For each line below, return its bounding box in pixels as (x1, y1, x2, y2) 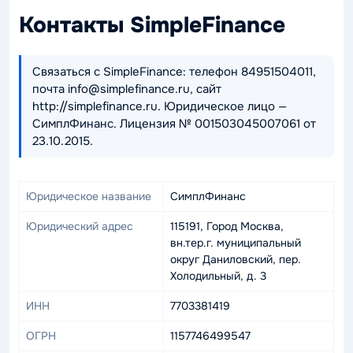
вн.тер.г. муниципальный (170, 236, 301, 250)
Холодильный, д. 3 (170, 269, 266, 283)
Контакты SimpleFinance (19, 11, 285, 39)
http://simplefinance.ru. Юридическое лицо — (32, 98, 287, 114)
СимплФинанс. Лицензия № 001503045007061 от (32, 116, 316, 132)
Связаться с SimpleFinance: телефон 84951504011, (32, 64, 316, 80)
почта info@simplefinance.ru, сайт (32, 81, 221, 97)
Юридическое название (26, 189, 151, 203)
